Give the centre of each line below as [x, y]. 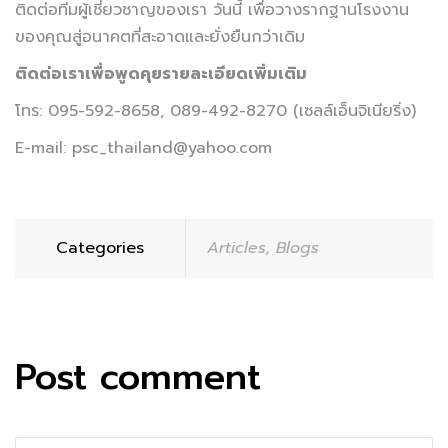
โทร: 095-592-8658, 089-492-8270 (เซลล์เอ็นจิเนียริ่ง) [215, 110]
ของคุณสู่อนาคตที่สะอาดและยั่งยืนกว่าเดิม [160, 36]
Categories [100, 247]
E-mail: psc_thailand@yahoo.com [143, 147]
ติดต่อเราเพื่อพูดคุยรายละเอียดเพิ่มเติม [161, 73]
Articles [236, 247]
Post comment [138, 376]
